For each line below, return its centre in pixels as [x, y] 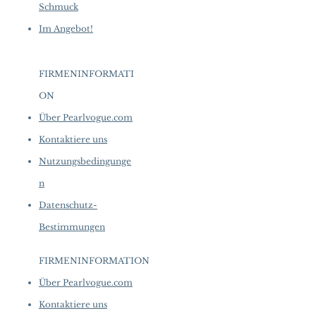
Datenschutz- [68, 205]
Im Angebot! [66, 28]
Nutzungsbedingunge [85, 161]
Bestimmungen [72, 226]
